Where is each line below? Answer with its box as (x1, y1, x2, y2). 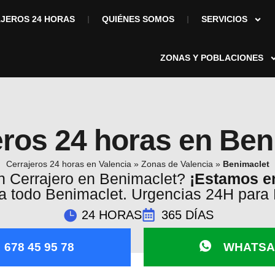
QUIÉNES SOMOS (102, 14, 175, 24)
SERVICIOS (201, 14, 248, 24)
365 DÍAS (161, 208, 214, 222)
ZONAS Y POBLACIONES (160, 53, 264, 63)
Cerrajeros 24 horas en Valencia (6, 160, 131, 169)
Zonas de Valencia (141, 160, 213, 169)
